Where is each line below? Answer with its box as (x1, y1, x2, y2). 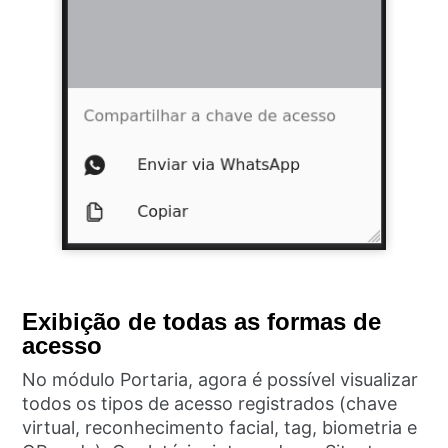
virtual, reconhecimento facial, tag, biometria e (22, 417, 418, 439)
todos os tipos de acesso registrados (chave (22, 393, 398, 415)
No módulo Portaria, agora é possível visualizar (22, 369, 419, 391)
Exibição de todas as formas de (22, 308, 382, 336)
